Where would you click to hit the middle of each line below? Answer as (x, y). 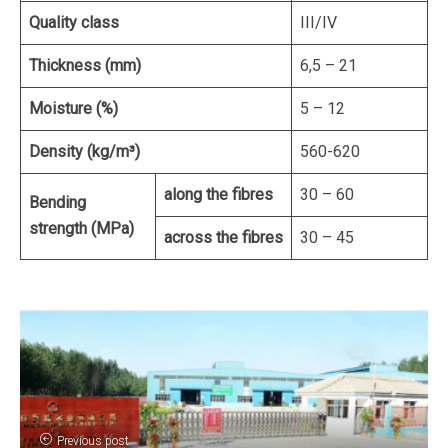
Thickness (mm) (85, 65)
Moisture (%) (73, 108)
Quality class (74, 22)
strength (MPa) (81, 228)
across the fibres (223, 237)
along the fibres (218, 194)
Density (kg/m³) (84, 151)
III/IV (318, 22)
